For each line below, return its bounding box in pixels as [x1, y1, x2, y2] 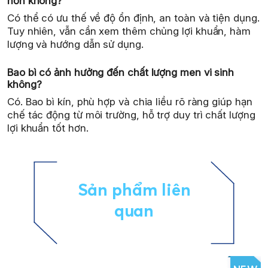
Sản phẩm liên [77, 179, 191, 200]
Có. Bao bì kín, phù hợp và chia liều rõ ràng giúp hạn [7, 95, 252, 108]
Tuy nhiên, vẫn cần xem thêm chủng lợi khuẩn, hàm [7, 25, 251, 38]
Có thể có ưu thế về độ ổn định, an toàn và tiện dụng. [7, 12, 260, 25]
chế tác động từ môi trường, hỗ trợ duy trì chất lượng [7, 108, 255, 121]
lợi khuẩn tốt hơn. [7, 121, 89, 134]
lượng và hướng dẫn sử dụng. [7, 38, 144, 51]
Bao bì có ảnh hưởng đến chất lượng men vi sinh [7, 66, 234, 78]
